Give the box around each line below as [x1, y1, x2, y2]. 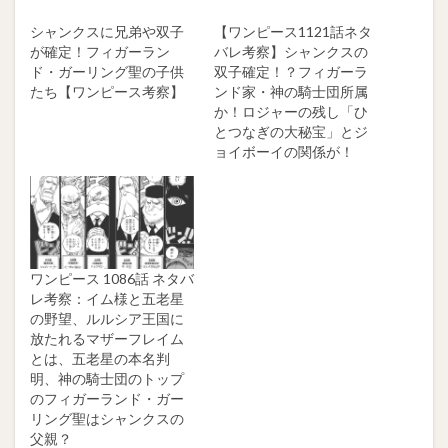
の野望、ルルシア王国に [30, 310, 184, 328]
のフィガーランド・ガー [30, 390, 184, 408]
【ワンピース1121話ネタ [214, 22, 372, 40]
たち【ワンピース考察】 [30, 82, 184, 100]
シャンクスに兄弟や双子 [30, 22, 184, 40]
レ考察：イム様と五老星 [30, 290, 184, 308]
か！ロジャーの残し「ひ [214, 102, 368, 120]
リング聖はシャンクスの [30, 410, 184, 428]
